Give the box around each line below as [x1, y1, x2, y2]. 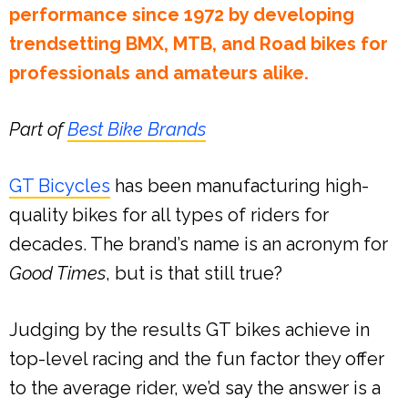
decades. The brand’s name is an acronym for [9, 232, 388, 255]
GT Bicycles [9, 174, 110, 197]
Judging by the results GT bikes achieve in [9, 318, 370, 341]
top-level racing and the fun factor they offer [9, 347, 384, 370]
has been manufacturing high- [110, 174, 369, 197]
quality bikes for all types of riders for [9, 203, 329, 226]
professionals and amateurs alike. [9, 61, 309, 84]
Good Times [9, 261, 106, 284]
